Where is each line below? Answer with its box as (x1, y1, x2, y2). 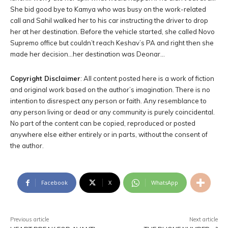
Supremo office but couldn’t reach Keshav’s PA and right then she (10, 39, 214, 47)
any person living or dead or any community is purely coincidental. (10, 108, 215, 116)
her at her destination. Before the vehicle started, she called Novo (10, 27, 215, 36)
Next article (189, 216, 218, 223)
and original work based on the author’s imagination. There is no (10, 85, 210, 94)
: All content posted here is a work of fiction (80, 74, 214, 82)
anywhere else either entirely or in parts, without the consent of (10, 130, 208, 138)
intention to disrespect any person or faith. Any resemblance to (10, 97, 207, 105)
